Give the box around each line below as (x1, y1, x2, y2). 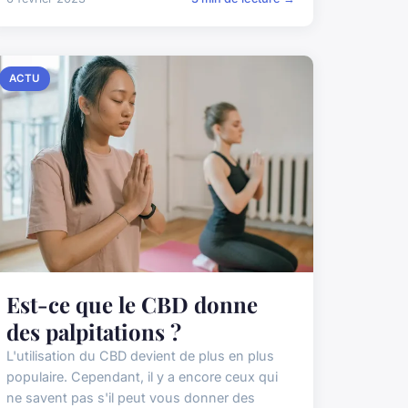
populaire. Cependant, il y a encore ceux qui (5, 369, 278, 385)
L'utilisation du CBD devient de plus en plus (5, 348, 274, 364)
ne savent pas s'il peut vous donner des (5, 390, 255, 406)
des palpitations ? (5, 317, 181, 347)
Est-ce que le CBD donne (5, 290, 258, 320)
